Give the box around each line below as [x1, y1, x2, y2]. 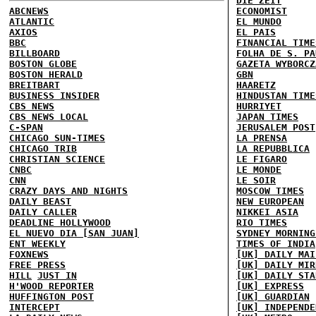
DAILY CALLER [9, 207, 77, 217]
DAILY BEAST [9, 196, 71, 207]
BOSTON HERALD [9, 69, 83, 80]
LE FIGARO [236, 154, 287, 164]
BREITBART [9, 80, 60, 90]
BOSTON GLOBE [9, 59, 77, 69]
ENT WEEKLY [9, 238, 66, 249]
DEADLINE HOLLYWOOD [9, 217, 111, 228]
